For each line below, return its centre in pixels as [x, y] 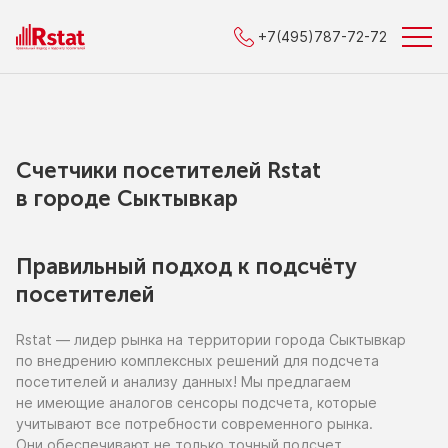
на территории [219, 339]
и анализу [144, 381]
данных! [209, 381]
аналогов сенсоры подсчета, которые [241, 402]
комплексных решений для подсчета [248, 360]
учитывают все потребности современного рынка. [194, 423]
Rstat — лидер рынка [91, 339]
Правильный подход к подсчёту [186, 266]
